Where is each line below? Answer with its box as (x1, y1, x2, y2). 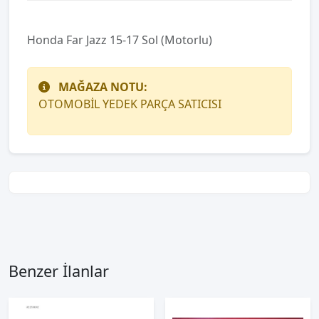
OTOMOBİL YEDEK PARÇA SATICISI (38, 96, 221, 112)
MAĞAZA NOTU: (58, 79, 147, 95)
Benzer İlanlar (9, 261, 109, 281)
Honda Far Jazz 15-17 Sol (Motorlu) (27, 32, 212, 48)
